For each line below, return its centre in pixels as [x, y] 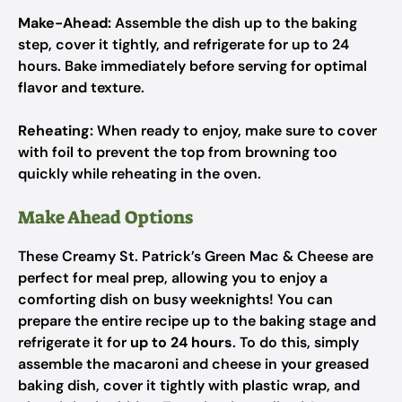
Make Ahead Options [105, 217]
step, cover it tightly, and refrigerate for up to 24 [184, 44]
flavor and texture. [81, 87]
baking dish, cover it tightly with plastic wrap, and [189, 385]
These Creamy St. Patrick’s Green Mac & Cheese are [196, 256]
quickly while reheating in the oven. [140, 174]
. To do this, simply [296, 342]
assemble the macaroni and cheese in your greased [193, 364]
